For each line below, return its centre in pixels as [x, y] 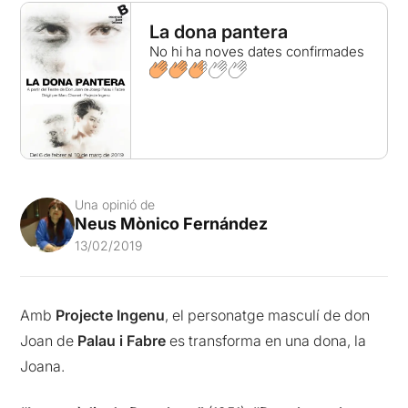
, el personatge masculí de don [268, 316]
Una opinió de [115, 205]
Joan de [47, 341]
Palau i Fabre [122, 341]
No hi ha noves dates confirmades [256, 51]
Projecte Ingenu [111, 316]
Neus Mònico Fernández [172, 224]
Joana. [43, 367]
